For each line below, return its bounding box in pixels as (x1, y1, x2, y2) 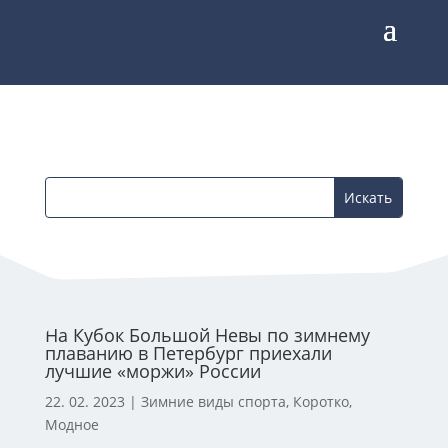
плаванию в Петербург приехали (44, 341, 332, 365)
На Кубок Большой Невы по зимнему (44, 323, 370, 347)
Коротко (292, 392, 349, 411)
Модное (44, 415, 99, 434)
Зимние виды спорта (140, 392, 286, 411)
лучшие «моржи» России (44, 359, 261, 383)
